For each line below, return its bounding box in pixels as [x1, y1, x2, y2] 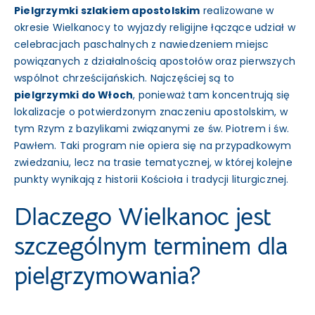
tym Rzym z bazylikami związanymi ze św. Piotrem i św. [13, 121, 290, 136]
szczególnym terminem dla [13, 230, 288, 262]
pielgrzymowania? [13, 259, 201, 291]
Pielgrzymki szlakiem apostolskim [13, 3, 200, 18]
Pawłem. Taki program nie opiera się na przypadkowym [13, 138, 292, 153]
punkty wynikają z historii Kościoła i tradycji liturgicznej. [13, 172, 289, 186]
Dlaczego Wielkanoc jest [13, 200, 271, 232]
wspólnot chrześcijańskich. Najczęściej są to [13, 70, 235, 85]
